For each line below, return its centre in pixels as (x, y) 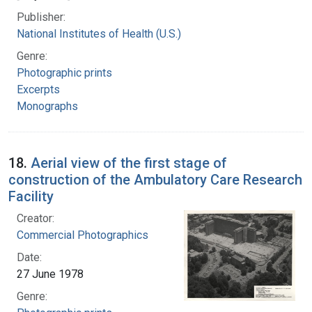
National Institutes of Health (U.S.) (99, 33)
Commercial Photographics (83, 235)
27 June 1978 (50, 274)
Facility (31, 196)
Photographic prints (64, 72)
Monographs (47, 106)
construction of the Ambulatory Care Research (155, 179)
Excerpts (38, 89)
